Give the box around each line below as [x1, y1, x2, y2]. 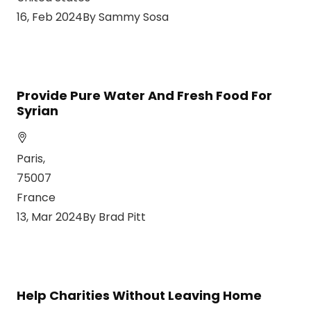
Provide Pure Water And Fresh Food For [17, 87, 272, 105]
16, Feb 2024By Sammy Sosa [17, 9, 169, 26]
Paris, [17, 151, 45, 167]
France [17, 190, 56, 206]
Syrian [17, 102, 58, 120]
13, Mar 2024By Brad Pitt [17, 209, 146, 226]
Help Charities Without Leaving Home [17, 287, 262, 305]
